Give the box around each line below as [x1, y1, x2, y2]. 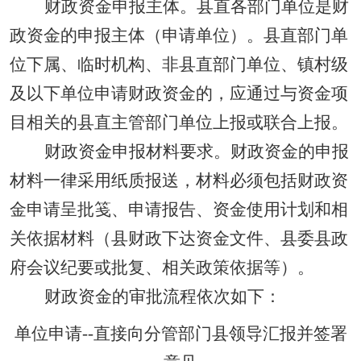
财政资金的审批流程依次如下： [44, 287, 281, 306]
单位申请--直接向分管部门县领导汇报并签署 [14, 324, 347, 344]
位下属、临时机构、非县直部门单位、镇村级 [10, 55, 348, 74]
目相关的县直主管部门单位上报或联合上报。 [10, 113, 348, 132]
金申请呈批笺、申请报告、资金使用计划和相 [10, 200, 348, 219]
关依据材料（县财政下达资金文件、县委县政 [10, 229, 348, 248]
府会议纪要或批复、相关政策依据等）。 [10, 258, 314, 277]
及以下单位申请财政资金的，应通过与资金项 [10, 84, 348, 103]
